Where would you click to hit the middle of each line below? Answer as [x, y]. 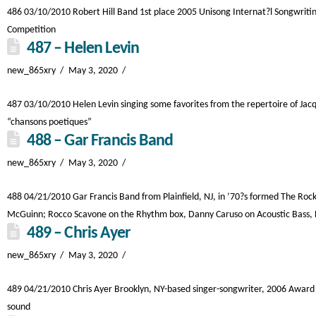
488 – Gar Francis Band [100, 141]
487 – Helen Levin [83, 49]
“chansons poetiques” [49, 122]
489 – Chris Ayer [79, 233]
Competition [31, 30]
